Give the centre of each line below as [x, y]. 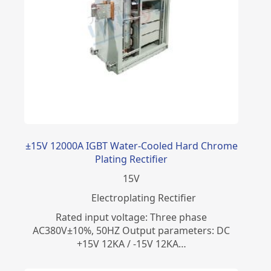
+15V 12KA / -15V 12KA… [131, 244]
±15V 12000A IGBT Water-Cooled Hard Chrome [131, 146]
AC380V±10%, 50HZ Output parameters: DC [132, 231]
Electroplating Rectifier [143, 198]
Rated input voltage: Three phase [132, 217]
